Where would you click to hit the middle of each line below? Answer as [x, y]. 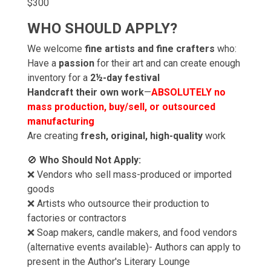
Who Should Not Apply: [90, 160]
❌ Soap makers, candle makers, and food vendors [132, 233]
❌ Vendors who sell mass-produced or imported [129, 175]
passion [77, 63]
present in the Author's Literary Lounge [109, 262]
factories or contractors [77, 218]
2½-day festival [125, 78]
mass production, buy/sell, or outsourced [121, 107]
